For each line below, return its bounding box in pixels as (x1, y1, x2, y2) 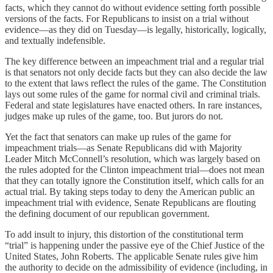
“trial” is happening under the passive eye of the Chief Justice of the (5, 240, 264, 250)
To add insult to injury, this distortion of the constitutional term (5, 229, 243, 239)
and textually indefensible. (5, 35, 105, 46)
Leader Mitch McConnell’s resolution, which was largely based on (5, 154, 260, 164)
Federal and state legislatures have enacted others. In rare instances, (5, 100, 262, 110)
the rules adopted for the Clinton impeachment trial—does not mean (5, 165, 264, 175)
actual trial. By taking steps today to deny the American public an (5, 186, 255, 197)
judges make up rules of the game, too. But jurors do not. (5, 111, 223, 121)
